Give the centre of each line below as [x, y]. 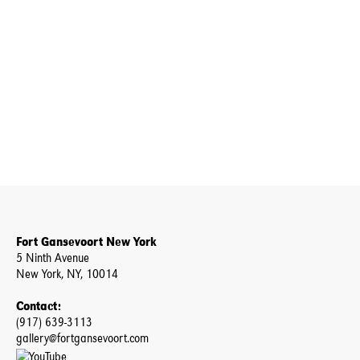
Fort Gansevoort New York [86, 242]
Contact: [39, 306]
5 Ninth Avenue [53, 258]
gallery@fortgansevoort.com [82, 338]
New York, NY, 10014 [67, 274]
